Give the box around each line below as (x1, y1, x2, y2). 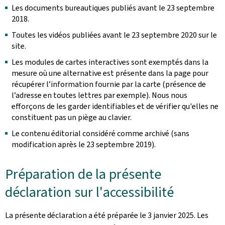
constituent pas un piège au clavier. (12, 112, 132, 123)
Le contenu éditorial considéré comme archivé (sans (12, 128, 189, 139)
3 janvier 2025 (148, 210, 194, 220)
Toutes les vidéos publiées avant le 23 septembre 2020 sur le (12, 30, 217, 40)
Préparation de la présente (5, 165, 161, 183)
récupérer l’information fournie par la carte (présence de (12, 79, 206, 89)
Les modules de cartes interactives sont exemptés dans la (12, 57, 208, 67)
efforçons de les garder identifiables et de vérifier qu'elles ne (12, 101, 218, 111)
